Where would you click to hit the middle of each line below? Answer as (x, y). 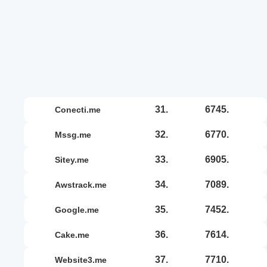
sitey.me (74, 159)
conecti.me (81, 109)
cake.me (75, 235)
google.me (80, 209)
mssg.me (77, 134)
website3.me (85, 260)
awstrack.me (84, 184)
